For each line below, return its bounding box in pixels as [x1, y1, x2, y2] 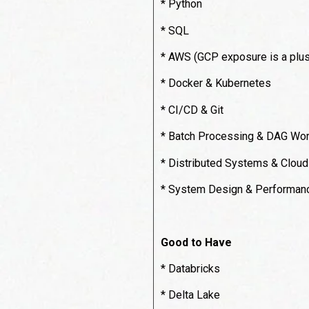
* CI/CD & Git [161, 103, 223, 117]
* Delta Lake [161, 288, 220, 302]
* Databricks [161, 262, 220, 276]
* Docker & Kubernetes [161, 77, 271, 90]
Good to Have [161, 235, 232, 249]
